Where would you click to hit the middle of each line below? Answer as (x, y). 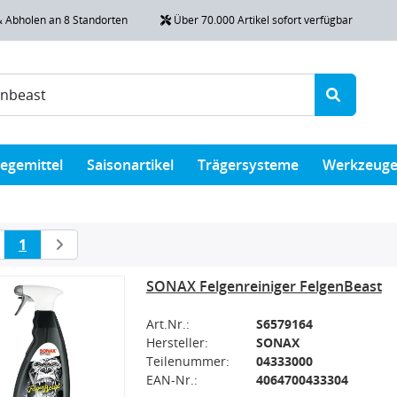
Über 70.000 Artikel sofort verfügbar (261, 19)
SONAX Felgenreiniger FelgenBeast (264, 286)
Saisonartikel (130, 164)
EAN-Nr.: (171, 379)
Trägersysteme (249, 164)
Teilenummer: (187, 361)
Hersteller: (177, 342)
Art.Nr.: (167, 323)
